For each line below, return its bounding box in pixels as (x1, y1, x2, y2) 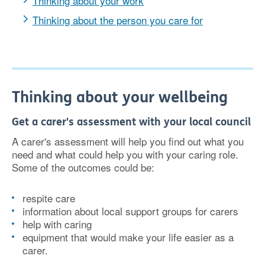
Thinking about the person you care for (33, 12, 203, 27)
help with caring (22, 216, 92, 231)
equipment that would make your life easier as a (22, 230, 234, 244)
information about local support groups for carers (22, 203, 238, 218)
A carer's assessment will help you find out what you (12, 134, 244, 148)
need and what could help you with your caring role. (12, 147, 238, 161)
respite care (22, 190, 75, 205)
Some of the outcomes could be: (12, 160, 154, 174)
